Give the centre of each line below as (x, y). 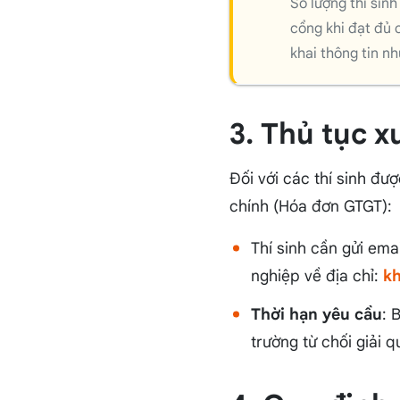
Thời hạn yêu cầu (316, 315)
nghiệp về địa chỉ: (317, 276)
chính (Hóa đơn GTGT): (310, 207)
